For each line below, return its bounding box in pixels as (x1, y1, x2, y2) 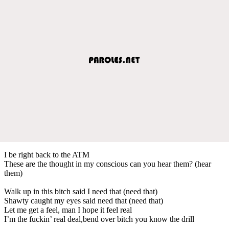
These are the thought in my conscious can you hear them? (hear (4, 159, 211, 168)
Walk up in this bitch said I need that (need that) (4, 187, 157, 196)
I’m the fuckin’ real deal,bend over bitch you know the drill (4, 214, 194, 223)
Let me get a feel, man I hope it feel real (4, 205, 132, 214)
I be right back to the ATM (4, 150, 89, 159)
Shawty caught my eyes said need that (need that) (4, 196, 163, 205)
